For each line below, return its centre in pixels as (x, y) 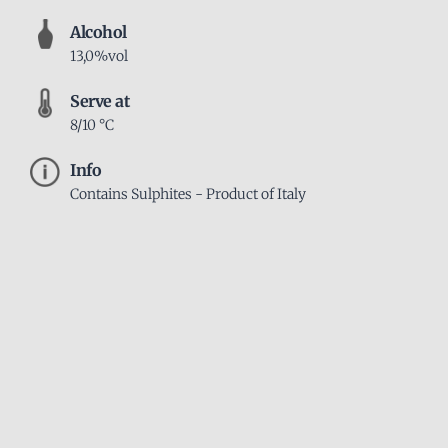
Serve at (99, 101)
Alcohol (98, 32)
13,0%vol (99, 56)
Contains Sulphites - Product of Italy (188, 194)
